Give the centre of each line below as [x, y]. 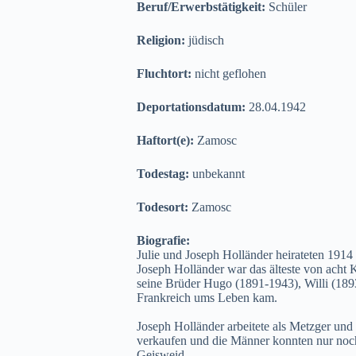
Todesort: [164, 207]
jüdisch [206, 40]
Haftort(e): [167, 140]
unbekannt [219, 174]
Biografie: [163, 240]
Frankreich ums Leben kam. [207, 298]
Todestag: [164, 174]
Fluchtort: [166, 74]
